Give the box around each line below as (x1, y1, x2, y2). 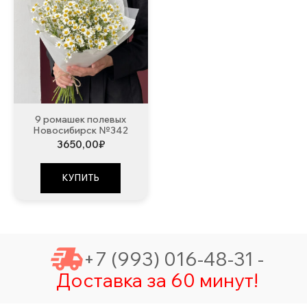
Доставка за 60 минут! (56, 267, 258, 292)
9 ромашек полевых (35, 112, 127, 125)
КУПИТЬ (62, 171, 100, 183)
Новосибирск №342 (33, 123, 129, 136)
